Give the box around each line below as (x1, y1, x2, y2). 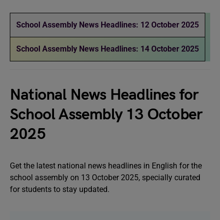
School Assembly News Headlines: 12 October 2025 (16, 20, 199, 29)
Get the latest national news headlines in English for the (10, 161, 202, 170)
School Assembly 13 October (10, 105, 203, 124)
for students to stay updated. (10, 185, 110, 194)
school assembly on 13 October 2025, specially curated (10, 173, 200, 182)
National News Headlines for (10, 85, 199, 105)
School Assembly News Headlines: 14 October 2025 (16, 44, 199, 54)
